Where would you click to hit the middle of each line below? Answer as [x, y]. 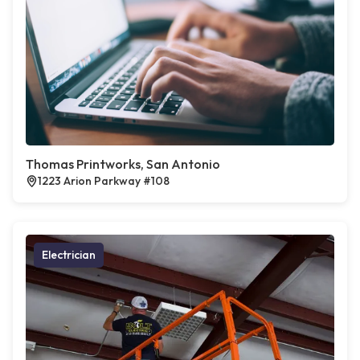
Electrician [69, 255]
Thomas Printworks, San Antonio [123, 164]
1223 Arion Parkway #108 [104, 181]
